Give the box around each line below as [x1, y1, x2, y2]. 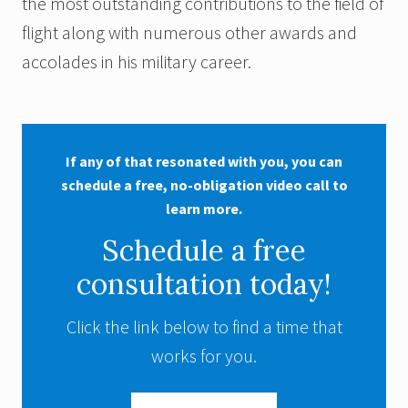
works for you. [151, 344, 257, 368]
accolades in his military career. [22, 49, 251, 73]
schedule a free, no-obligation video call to [60, 176, 348, 195]
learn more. [166, 199, 242, 219]
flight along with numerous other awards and [22, 20, 357, 44]
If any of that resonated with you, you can [66, 152, 342, 171]
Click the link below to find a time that [66, 315, 342, 339]
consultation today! [76, 266, 331, 303]
